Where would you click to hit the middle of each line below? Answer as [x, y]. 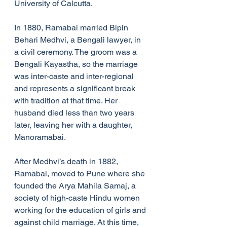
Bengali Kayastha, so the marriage [77, 64]
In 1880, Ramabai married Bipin [72, 28]
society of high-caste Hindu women [78, 198]
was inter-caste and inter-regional [75, 77]
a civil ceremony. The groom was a [77, 52]
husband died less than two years [75, 113]
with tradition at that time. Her [67, 101]
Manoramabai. [40, 137]
